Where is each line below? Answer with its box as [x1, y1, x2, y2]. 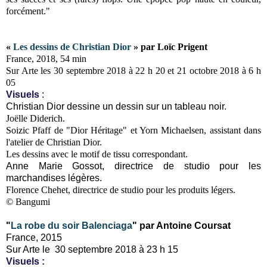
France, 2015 [6, 232, 62, 243]
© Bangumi [6, 196, 50, 207]
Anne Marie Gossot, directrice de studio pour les [6, 160, 261, 171]
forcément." [6, 5, 50, 16]
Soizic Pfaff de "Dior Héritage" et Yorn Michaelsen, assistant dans [6, 125, 261, 135]
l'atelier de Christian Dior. [6, 136, 102, 147]
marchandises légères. [6, 172, 102, 183]
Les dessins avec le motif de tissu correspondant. [6, 148, 188, 159]
